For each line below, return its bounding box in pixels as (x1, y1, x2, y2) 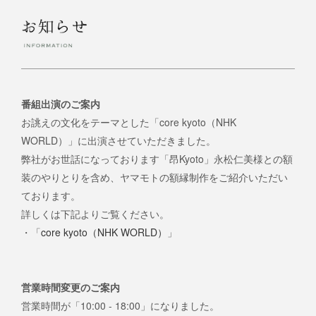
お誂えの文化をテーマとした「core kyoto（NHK (21, 114, 236, 129)
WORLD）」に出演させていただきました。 (21, 133, 216, 147)
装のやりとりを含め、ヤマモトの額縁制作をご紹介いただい (21, 169, 288, 184)
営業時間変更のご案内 (21, 279, 120, 294)
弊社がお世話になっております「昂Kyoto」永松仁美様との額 (21, 151, 293, 166)
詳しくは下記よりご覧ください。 (21, 206, 169, 221)
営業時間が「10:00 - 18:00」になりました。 (21, 298, 219, 312)
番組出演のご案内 (21, 96, 100, 111)
